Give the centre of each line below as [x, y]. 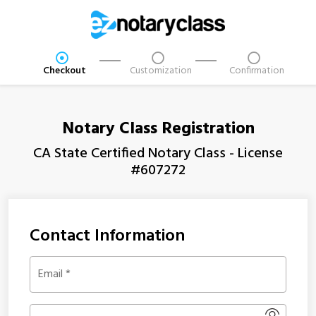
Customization [160, 71]
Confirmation [256, 71]
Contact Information [107, 236]
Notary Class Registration [158, 129]
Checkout [65, 71]
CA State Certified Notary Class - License [158, 154]
